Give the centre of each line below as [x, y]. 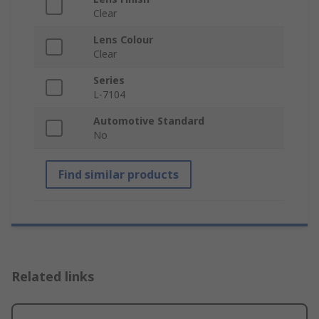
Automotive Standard [149, 121]
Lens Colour [123, 40]
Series [109, 80]
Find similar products [119, 175]
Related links [53, 277]
